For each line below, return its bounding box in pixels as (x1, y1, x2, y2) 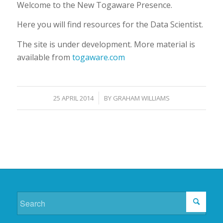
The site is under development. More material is (16, 38, 195, 50)
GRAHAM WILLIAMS (112, 94, 170, 103)
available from (16, 51, 72, 63)
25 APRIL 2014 (53, 94, 94, 103)
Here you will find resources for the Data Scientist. (16, 19, 203, 30)
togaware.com (72, 51, 125, 63)
